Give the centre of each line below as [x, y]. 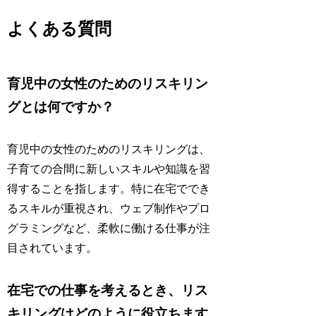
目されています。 [53, 248]
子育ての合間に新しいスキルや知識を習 [109, 169]
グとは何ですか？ [61, 107]
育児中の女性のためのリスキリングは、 [109, 150]
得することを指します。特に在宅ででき [109, 189]
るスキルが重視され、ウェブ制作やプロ [109, 209]
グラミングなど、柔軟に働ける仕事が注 [109, 229]
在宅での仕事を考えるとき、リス [108, 291]
